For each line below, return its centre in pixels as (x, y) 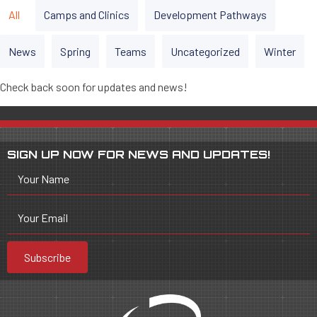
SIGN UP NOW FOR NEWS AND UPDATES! (139, 155)
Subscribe (47, 258)
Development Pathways (210, 15)
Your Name (44, 179)
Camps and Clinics (87, 15)
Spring (75, 52)
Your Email (43, 218)
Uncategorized (205, 52)
